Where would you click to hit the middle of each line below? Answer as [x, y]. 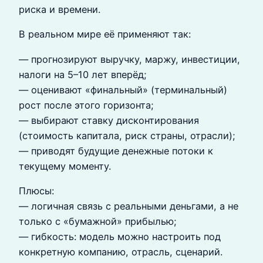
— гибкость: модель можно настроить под [120, 237]
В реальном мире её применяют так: [105, 34]
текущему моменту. [65, 166]
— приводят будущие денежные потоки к [116, 151]
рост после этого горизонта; [86, 105]
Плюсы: [36, 191]
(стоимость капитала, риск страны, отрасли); [127, 135]
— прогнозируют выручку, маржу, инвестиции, [129, 59]
